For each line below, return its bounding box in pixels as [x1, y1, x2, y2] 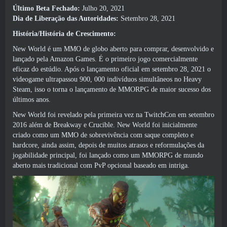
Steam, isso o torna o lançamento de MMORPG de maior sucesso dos [13, 86, 211, 93]
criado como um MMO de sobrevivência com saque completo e [13, 131, 194, 139]
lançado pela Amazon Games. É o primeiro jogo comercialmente [13, 55, 198, 63]
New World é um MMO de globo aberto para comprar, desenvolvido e [13, 45, 214, 53]
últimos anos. [13, 96, 51, 103]
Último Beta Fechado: [13, 5, 82, 12]
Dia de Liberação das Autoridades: [13, 15, 121, 22]
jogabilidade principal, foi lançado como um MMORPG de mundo [13, 152, 203, 159]
